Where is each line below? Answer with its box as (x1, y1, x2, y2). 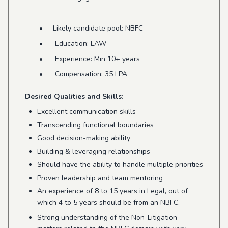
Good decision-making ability (37, 133, 130, 143)
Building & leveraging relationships (37, 147, 150, 156)
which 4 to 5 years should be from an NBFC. (37, 197, 180, 207)
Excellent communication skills (37, 107, 136, 117)
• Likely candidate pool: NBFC (25, 23, 143, 33)
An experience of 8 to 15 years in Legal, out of (37, 186, 188, 196)
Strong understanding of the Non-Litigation (37, 213, 177, 222)
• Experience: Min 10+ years (25, 54, 140, 64)
